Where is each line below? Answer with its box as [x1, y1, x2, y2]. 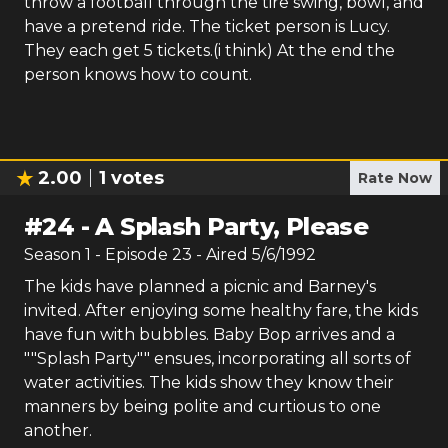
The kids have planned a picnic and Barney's [24, 277, 376, 296]
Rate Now [358, 169, 432, 187]
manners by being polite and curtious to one [24, 397, 381, 416]
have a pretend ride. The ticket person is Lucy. [24, 17, 390, 36]
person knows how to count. [24, 65, 252, 84]
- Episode [95, 245, 172, 264]
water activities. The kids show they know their [24, 373, 394, 392]
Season [24, 245, 85, 264]
